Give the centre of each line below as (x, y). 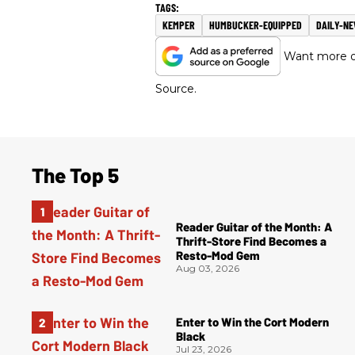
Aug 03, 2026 (208, 268)
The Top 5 (75, 175)
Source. (176, 89)
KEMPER (179, 25)
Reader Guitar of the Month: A (254, 226)
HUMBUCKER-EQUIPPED (256, 25)
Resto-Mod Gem (218, 255)
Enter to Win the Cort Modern (252, 321)
